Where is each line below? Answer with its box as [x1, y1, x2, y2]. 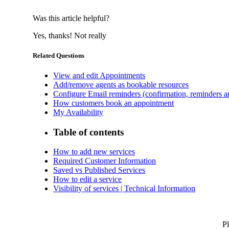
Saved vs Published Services [53, 166, 145, 175]
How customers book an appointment [53, 99, 174, 107]
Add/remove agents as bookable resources [53, 80, 189, 89]
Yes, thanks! [33, 31, 74, 40]
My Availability [53, 108, 103, 117]
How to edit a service [53, 175, 122, 184]
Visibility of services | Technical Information [53, 184, 195, 193]
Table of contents [53, 126, 124, 138]
